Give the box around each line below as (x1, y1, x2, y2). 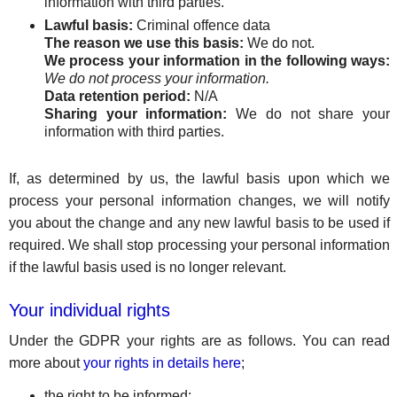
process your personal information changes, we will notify (9, 193, 391, 208)
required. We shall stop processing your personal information (9, 237, 391, 253)
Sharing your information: (44, 106, 228, 121)
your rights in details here (83, 355, 241, 370)
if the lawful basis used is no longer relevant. (9, 260, 286, 275)
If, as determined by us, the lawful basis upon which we (9, 171, 391, 186)
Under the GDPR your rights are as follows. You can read (9, 333, 391, 348)
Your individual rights (9, 300, 170, 320)
